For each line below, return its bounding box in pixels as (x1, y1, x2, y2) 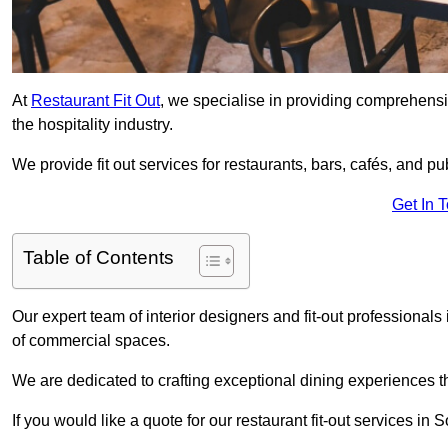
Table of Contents (23, 247, 174, 269)
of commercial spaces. (12, 332, 170, 350)
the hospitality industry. (12, 116, 173, 134)
